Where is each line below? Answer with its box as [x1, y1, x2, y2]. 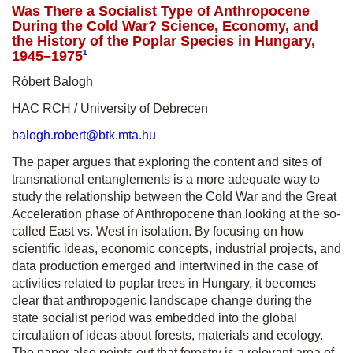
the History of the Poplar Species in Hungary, [12, 33, 315, 49]
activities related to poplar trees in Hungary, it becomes [12, 277, 316, 290]
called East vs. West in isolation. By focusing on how [12, 225, 304, 238]
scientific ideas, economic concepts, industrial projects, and [12, 242, 341, 255]
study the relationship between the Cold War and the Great [12, 190, 336, 203]
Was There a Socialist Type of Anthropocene [12, 3, 310, 19]
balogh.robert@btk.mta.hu [12, 128, 156, 142]
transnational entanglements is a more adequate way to [12, 173, 320, 186]
